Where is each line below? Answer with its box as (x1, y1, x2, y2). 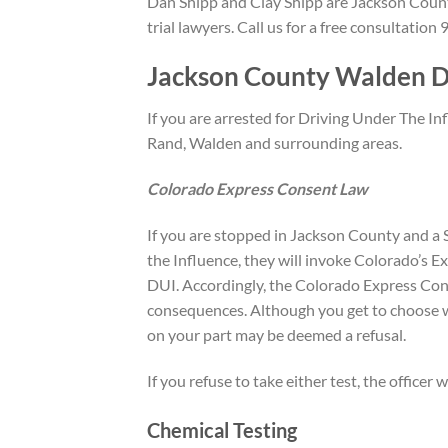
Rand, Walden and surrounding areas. (147, 133, 402, 153)
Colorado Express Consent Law (147, 179, 368, 199)
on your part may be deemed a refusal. (147, 325, 406, 345)
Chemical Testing (147, 417, 297, 442)
